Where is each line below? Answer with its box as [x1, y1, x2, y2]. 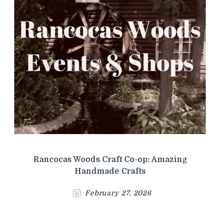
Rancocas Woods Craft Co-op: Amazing [33, 155, 187, 164]
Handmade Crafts [74, 166, 146, 176]
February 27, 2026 [84, 189, 152, 197]
